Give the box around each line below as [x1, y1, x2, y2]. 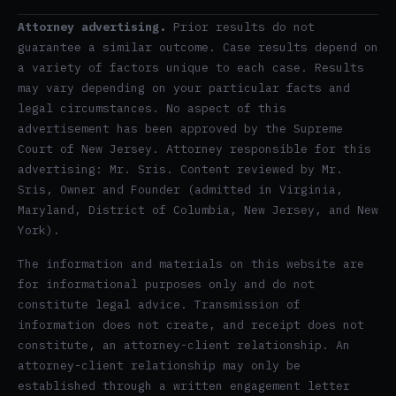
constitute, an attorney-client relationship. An [18, 337, 350, 353]
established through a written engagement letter [18, 377, 350, 393]
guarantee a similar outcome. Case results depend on [18, 40, 378, 56]
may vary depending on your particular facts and [18, 80, 350, 96]
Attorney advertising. [18, 19, 166, 35]
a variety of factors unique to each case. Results [18, 60, 364, 76]
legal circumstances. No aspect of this [18, 101, 286, 117]
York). [18, 223, 60, 239]
